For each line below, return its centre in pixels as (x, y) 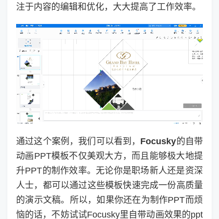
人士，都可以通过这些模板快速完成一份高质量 (109, 186)
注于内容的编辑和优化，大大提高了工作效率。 (109, 7)
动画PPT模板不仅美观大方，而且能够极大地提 (109, 156)
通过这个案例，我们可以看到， (78, 142)
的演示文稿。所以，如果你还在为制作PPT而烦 (109, 200)
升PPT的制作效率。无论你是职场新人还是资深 (109, 171)
